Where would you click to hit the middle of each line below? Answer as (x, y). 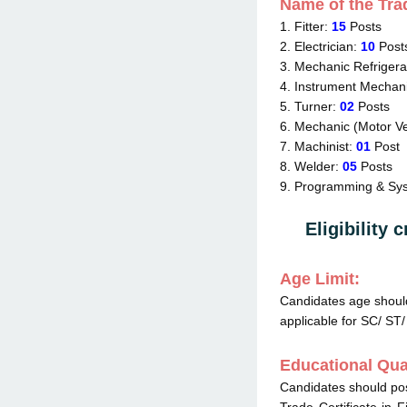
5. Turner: (310, 106)
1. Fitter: (306, 26)
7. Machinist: (318, 146)
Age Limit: (322, 279)
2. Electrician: (320, 46)
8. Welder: (311, 166)
